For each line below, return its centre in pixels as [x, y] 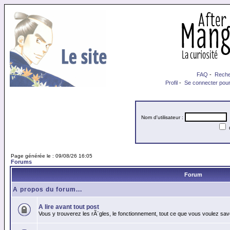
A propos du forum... [47, 189]
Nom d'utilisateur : [163, 117]
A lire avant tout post [69, 207]
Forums [21, 162]
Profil [171, 83]
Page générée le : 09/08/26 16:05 [52, 156]
